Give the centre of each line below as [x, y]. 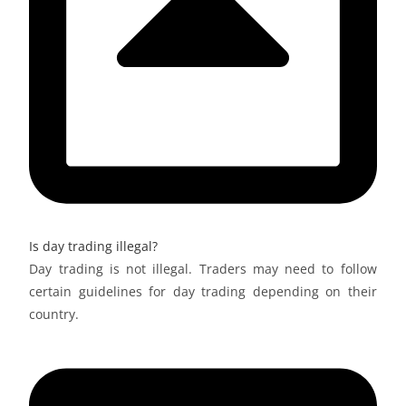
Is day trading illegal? [94, 246]
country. [54, 314]
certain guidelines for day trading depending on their [203, 292]
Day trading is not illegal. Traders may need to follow [203, 269]
